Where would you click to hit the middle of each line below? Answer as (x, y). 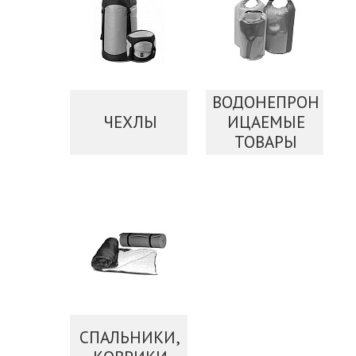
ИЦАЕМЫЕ (266, 122)
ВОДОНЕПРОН (266, 102)
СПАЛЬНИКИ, (130, 337)
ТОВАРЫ (266, 142)
